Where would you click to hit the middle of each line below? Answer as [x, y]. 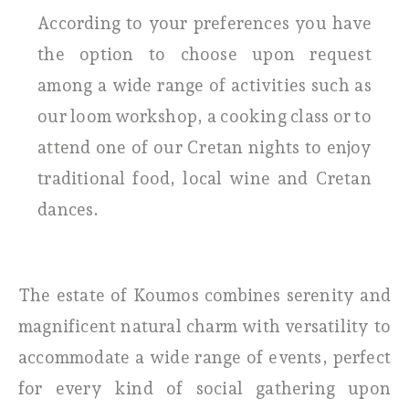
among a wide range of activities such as [204, 84]
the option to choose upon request [204, 53]
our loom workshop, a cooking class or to [204, 115]
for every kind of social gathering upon [204, 388]
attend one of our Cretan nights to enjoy [204, 147]
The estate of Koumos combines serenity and [204, 294]
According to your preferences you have [204, 22]
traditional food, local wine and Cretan [204, 178]
